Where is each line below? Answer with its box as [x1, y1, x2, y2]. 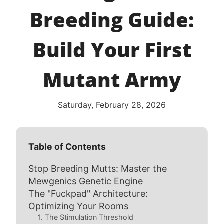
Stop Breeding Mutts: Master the [28, 163, 167, 174]
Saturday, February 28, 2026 [58, 100, 166, 110]
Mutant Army [43, 66, 181, 93]
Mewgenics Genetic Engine [28, 176, 143, 186]
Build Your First [32, 36, 191, 63]
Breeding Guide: [29, 6, 194, 33]
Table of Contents [28, 141, 106, 152]
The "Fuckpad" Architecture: [28, 188, 148, 199]
